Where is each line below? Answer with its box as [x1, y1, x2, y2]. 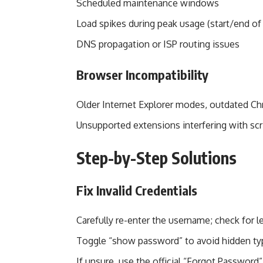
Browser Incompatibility [76, 66, 208, 83]
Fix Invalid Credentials [76, 182, 197, 198]
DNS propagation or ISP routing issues [76, 38, 240, 50]
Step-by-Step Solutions [76, 147, 237, 168]
